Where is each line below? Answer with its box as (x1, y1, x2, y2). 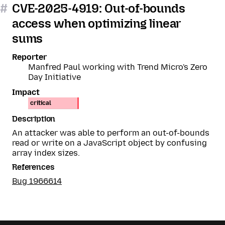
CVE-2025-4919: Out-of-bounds (12, 1, 185, 16)
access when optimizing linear (12, 16, 181, 31)
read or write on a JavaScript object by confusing (12, 138, 207, 148)
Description (12, 114, 56, 124)
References (12, 162, 55, 172)
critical (30, 99, 51, 106)
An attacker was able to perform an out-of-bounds (12, 128, 209, 138)
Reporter (12, 52, 47, 62)
